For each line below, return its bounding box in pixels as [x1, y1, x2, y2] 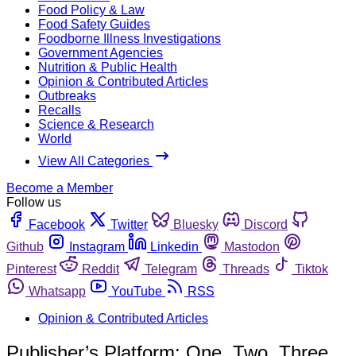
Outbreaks [38, 88, 96, 103]
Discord [244, 217, 288, 231]
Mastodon [224, 239, 280, 253]
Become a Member [6, 180, 113, 195]
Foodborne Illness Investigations [38, 31, 221, 45]
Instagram [69, 239, 125, 253]
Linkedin [150, 239, 199, 253]
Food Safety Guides [38, 17, 150, 31]
